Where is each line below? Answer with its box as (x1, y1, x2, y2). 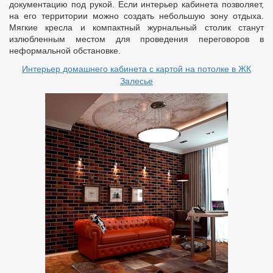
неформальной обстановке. (9, 46, 121, 55)
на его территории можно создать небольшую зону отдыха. (9, 11, 264, 21)
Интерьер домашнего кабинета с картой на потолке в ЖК (22, 64, 251, 74)
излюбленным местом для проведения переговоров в (9, 34, 264, 44)
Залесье (120, 76, 153, 86)
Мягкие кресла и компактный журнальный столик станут (9, 23, 264, 32)
